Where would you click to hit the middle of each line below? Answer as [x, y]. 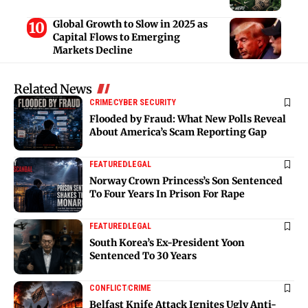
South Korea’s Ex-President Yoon [167, 242]
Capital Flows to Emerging [116, 37]
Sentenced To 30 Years [144, 255]
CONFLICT [108, 288]
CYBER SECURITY [145, 102]
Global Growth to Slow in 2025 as [130, 24]
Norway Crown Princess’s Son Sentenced [186, 180]
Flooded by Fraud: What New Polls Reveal [188, 119]
